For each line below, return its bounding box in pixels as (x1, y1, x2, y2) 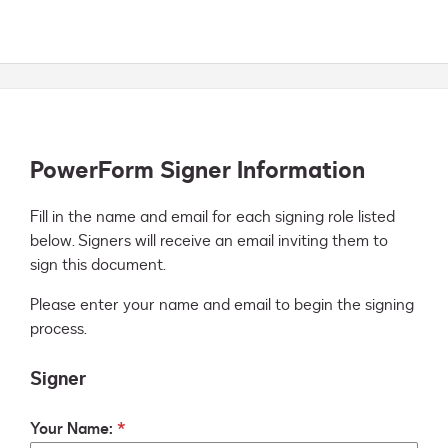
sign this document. (30, 254, 166, 277)
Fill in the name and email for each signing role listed (30, 206, 395, 229)
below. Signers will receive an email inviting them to (30, 230, 388, 253)
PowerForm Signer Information (30, 154, 365, 188)
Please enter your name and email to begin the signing (30, 294, 414, 317)
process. (30, 318, 87, 341)
